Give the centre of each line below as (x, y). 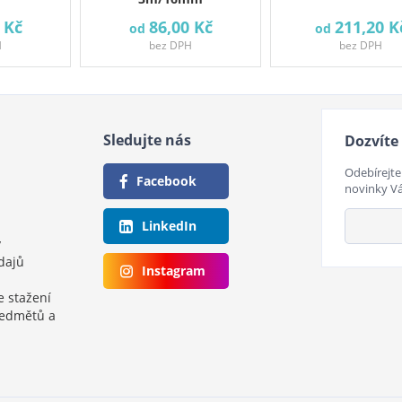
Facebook (166, 181)
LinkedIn (169, 226)
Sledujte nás (147, 140)
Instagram (173, 271)
